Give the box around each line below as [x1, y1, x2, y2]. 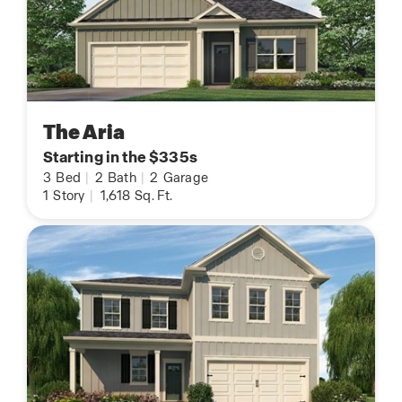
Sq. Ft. [132, 188, 173, 205]
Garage [160, 170, 209, 187]
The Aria [43, 119, 125, 146]
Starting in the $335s [43, 147, 197, 168]
